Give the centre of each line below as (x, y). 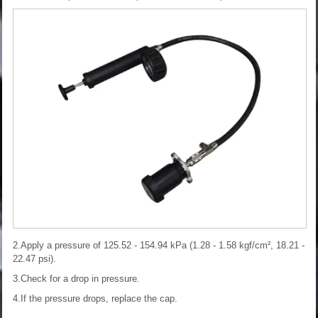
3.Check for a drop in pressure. (76, 279)
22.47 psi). (34, 259)
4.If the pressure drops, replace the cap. (95, 299)
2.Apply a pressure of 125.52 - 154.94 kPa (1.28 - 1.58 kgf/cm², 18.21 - (159, 246)
